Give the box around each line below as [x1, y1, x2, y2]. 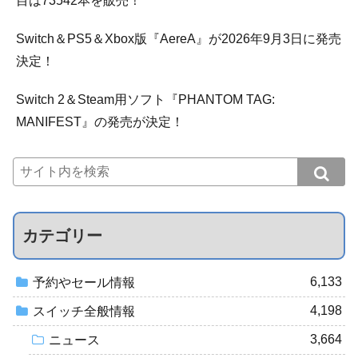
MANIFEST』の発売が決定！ [16, 114, 184, 129]
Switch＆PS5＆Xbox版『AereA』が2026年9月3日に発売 [16, 31, 341, 46]
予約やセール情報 [33, 276, 135, 290]
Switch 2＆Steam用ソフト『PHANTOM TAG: [16, 92, 275, 106]
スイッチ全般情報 [33, 304, 135, 319]
